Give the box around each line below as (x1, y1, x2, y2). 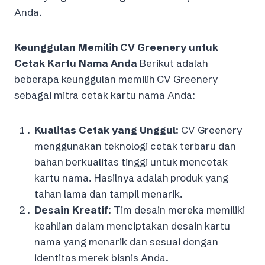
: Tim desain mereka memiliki (108, 203, 245, 216)
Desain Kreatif (34, 203, 108, 216)
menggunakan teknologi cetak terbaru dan (34, 139, 236, 152)
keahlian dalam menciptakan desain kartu (34, 219, 230, 232)
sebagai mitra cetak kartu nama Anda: (14, 88, 195, 101)
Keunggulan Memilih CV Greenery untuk (14, 40, 218, 53)
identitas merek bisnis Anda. (34, 251, 169, 264)
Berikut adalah (137, 56, 208, 69)
